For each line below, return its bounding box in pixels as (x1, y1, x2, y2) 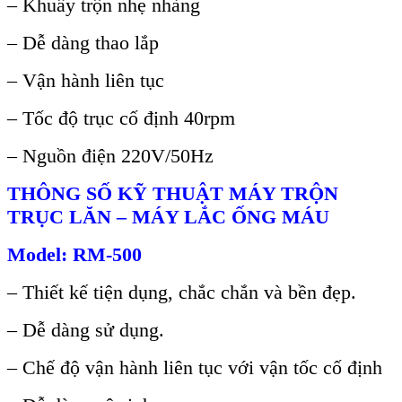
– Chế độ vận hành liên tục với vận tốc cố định (7, 356, 382, 380)
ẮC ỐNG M (197, 205, 301, 229)
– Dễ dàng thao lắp (7, 31, 159, 55)
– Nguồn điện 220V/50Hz (7, 144, 214, 168)
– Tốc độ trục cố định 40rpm (7, 107, 235, 130)
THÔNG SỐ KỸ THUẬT (7, 182, 229, 205)
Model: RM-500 (7, 243, 142, 267)
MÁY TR (229, 182, 309, 205)
